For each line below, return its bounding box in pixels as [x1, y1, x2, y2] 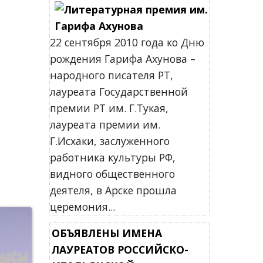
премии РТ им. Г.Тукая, [49, 101, 168, 115]
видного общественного [49, 167, 175, 181]
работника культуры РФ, [49, 150, 176, 164]
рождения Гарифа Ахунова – [49, 52, 195, 66]
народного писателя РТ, [49, 68, 173, 82]
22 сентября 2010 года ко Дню [49, 35, 204, 49]
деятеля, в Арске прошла [49, 183, 177, 197]
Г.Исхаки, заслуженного [49, 134, 170, 148]
